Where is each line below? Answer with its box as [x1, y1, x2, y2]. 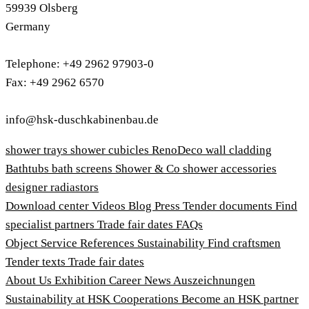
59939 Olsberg [6, 1, 78, 15]
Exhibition [54, 274, 109, 288]
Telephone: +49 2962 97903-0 [6, 57, 154, 71]
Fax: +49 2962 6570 [6, 76, 104, 90]
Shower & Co [115, 162, 183, 176]
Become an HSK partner [181, 292, 299, 306]
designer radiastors [6, 181, 99, 195]
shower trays [6, 143, 70, 157]
